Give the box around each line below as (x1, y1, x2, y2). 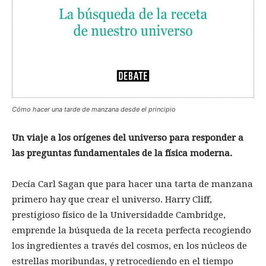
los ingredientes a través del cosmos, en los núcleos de (12, 240, 247, 252)
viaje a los (27, 132, 71, 144)
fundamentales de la (74, 148, 163, 159)
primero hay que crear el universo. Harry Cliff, (12, 194, 212, 205)
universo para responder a (128, 132, 243, 144)
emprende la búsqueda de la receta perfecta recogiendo (12, 225, 251, 236)
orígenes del (73, 132, 126, 144)
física (165, 148, 188, 159)
